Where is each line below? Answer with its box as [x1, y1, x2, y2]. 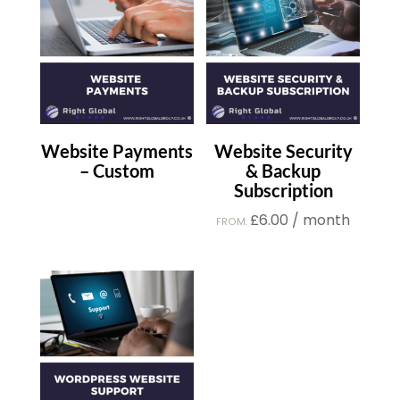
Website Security [213, 139, 353, 162]
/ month [292, 209, 351, 230]
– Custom [79, 159, 154, 181]
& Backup [246, 159, 321, 181]
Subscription [233, 179, 333, 201]
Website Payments [40, 139, 193, 162]
